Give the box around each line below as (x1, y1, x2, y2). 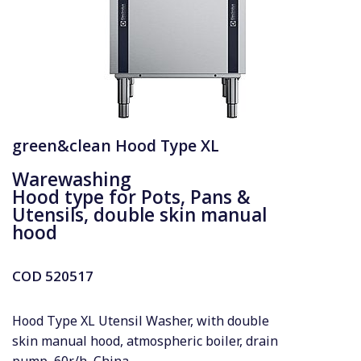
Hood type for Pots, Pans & (12, 185, 251, 210)
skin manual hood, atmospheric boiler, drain (12, 332, 278, 350)
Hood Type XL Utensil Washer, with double (12, 312, 269, 330)
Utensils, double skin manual (12, 202, 267, 227)
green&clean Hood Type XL (12, 135, 219, 156)
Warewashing (12, 167, 131, 192)
